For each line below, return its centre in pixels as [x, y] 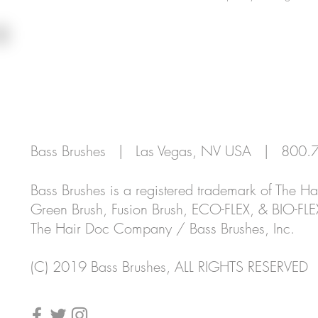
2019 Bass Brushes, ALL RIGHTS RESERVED [178, 267]
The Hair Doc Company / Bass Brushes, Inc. [163, 228]
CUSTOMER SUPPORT [183, 58]
